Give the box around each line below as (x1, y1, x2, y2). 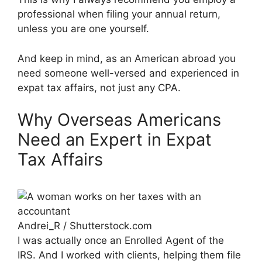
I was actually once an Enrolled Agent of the (18, 235, 224, 247)
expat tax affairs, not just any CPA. (18, 81, 181, 94)
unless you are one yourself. (18, 23, 149, 35)
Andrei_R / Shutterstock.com (18, 220, 152, 232)
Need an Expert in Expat (18, 129, 212, 150)
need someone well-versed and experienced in (18, 67, 239, 79)
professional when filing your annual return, (18, 8, 220, 20)
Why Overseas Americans (18, 109, 221, 130)
